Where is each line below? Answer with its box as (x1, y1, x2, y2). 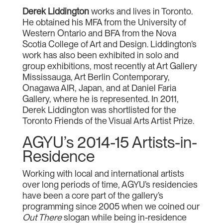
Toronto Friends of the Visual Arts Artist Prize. (22, 115, 194, 126)
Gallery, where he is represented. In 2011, (22, 94, 179, 104)
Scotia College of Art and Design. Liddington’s (22, 39, 197, 49)
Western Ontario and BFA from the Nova (22, 28, 176, 38)
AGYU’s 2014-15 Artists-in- (22, 132, 197, 152)
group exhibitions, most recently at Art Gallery (22, 61, 197, 71)
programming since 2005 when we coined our (22, 201, 200, 212)
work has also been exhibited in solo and (22, 50, 179, 60)
